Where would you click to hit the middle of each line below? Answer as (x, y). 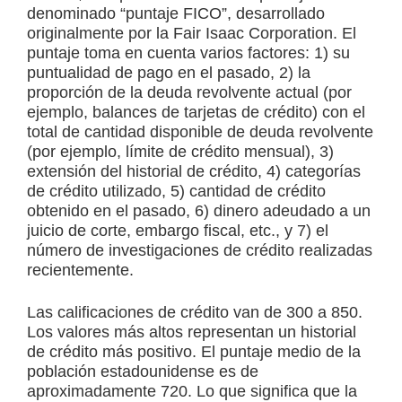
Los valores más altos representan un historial (192, 332)
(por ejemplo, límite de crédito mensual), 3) (180, 152)
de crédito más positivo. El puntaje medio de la (194, 352)
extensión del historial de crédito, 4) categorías (194, 172)
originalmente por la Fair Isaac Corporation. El (192, 34)
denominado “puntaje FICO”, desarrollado (176, 14)
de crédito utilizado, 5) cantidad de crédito (176, 192)
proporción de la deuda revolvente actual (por (189, 93)
